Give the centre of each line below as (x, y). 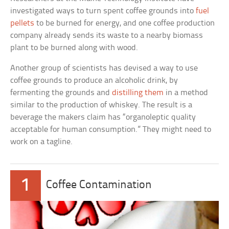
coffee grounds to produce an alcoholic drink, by (94, 80)
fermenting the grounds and (61, 93)
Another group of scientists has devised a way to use (104, 68)
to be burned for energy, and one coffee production (125, 23)
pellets (22, 23)
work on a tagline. (42, 142)
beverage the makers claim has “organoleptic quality (103, 117)
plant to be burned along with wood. (74, 48)
